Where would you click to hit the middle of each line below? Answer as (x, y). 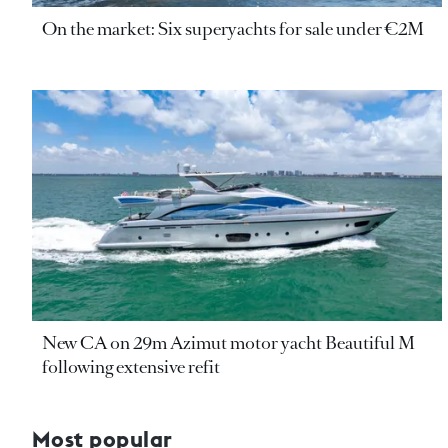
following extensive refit (131, 366)
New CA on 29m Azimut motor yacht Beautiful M (228, 342)
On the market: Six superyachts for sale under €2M (233, 28)
